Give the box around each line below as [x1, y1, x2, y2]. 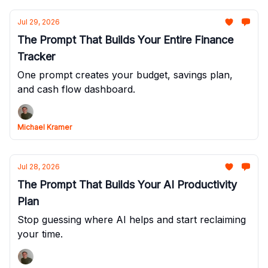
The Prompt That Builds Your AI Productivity [17, 178, 237, 191]
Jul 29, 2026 [17, 17, 60, 26]
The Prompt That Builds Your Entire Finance [17, 33, 233, 46]
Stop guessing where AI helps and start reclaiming [17, 214, 246, 226]
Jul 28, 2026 [17, 162, 60, 171]
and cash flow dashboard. [17, 83, 135, 95]
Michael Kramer [17, 123, 72, 132]
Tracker [17, 50, 55, 63]
